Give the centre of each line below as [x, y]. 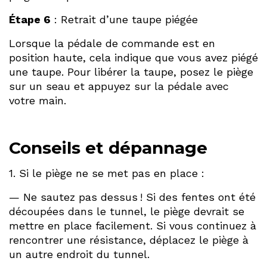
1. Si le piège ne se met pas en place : [107, 173]
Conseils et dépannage [108, 148]
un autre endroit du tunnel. [79, 254]
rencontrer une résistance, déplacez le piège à [129, 240]
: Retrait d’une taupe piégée [124, 19]
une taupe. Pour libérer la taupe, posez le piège [131, 72]
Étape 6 [30, 19]
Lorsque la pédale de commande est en [112, 43]
